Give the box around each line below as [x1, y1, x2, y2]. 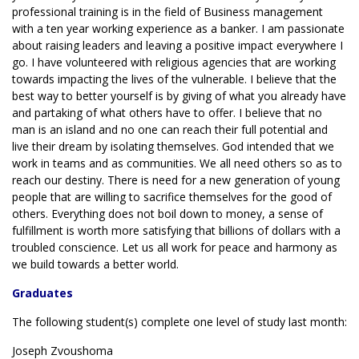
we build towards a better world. [12, 256, 179, 272]
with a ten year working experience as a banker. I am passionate [12, 21, 345, 36]
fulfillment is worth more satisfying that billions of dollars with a [12, 223, 341, 238]
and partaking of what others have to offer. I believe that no [12, 105, 322, 120]
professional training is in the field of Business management [12, 4, 323, 19]
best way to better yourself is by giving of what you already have [12, 88, 346, 103]
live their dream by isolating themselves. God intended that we [12, 139, 334, 154]
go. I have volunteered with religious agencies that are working [12, 54, 336, 70]
